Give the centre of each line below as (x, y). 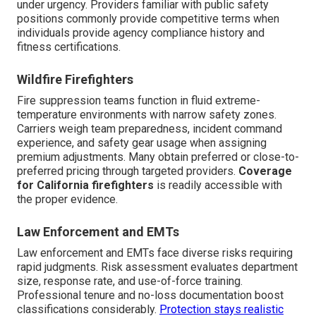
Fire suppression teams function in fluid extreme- (139, 101)
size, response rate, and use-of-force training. (130, 281)
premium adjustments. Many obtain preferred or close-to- (158, 157)
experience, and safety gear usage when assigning (142, 143)
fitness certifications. (69, 47)
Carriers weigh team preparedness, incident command (150, 129)
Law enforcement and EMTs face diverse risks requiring (155, 253)
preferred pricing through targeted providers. (128, 171)
